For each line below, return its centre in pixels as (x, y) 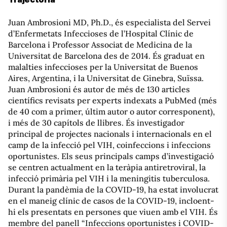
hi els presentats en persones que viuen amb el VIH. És (113, 212)
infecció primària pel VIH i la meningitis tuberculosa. (109, 178)
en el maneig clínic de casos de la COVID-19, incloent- (111, 200)
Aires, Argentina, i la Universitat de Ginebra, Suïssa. (106, 78)
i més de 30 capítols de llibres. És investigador (96, 122)
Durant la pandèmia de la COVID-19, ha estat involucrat (113, 189)
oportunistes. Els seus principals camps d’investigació (111, 156)
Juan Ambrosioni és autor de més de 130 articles (99, 89)
